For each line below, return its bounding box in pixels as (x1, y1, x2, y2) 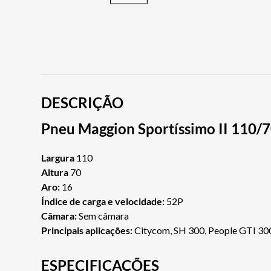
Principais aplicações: (41, 224, 134, 237)
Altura (41, 166, 68, 178)
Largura (41, 152, 74, 164)
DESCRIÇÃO (41, 94, 123, 112)
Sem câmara (77, 210, 129, 222)
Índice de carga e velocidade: (41, 195, 165, 207)
